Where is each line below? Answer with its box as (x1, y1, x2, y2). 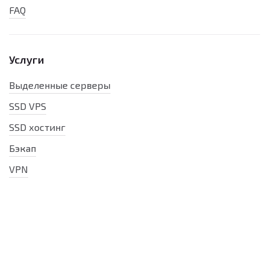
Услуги (9, 53, 44, 66)
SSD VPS (9, 100, 46, 112)
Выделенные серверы (9, 79, 110, 91)
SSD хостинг (9, 121, 65, 133)
